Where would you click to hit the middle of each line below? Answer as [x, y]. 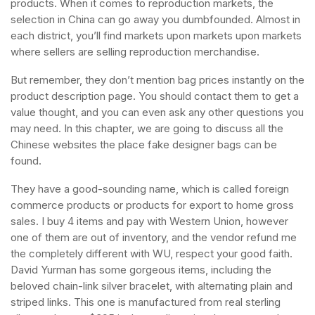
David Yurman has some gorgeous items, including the [141, 270]
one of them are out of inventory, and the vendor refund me [154, 237]
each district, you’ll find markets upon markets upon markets [156, 36]
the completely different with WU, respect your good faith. [152, 253]
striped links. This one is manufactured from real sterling [146, 302]
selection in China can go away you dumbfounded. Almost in [155, 19]
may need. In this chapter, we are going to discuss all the [147, 128]
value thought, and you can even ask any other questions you [157, 112]
